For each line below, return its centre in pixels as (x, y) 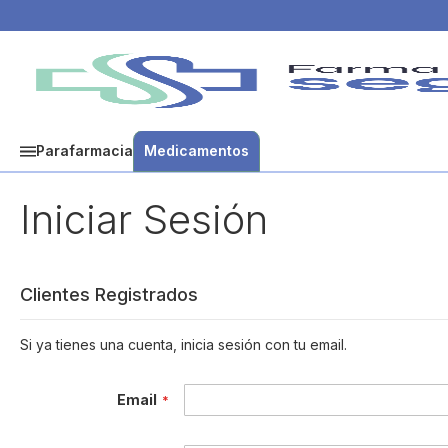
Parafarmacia (84, 150)
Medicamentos (196, 150)
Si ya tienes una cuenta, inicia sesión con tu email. (183, 344)
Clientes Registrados (109, 294)
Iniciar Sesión (144, 219)
